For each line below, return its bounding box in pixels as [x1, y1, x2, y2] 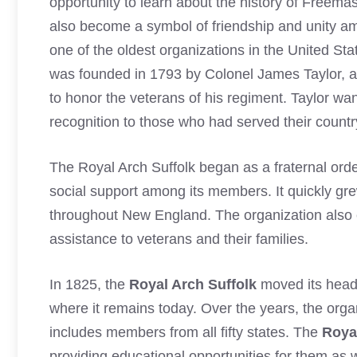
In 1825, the [49, 277, 129, 292]
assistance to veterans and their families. [49, 231, 308, 247]
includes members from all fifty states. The [49, 324, 322, 340]
